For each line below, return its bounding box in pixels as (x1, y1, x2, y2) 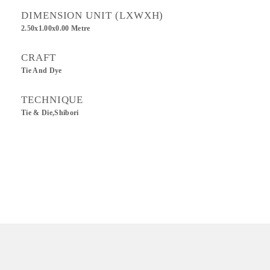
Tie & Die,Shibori (21, 109, 79, 116)
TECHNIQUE (21, 94, 84, 105)
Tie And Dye (21, 67, 62, 74)
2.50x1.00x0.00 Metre (21, 25, 90, 32)
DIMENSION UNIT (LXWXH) (21, 10, 164, 21)
